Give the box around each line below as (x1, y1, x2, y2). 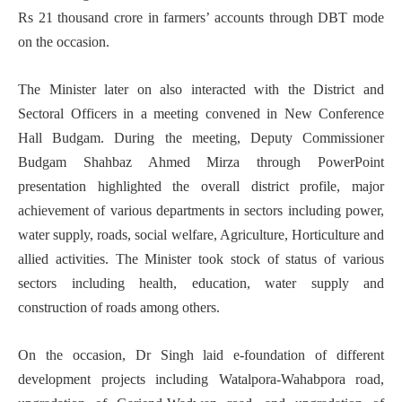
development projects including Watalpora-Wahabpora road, (18, 371, 384, 387)
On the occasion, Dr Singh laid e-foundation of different (18, 346, 384, 363)
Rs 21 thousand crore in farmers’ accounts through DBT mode (18, 9, 384, 25)
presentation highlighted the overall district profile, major (18, 178, 384, 194)
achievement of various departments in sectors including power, (18, 202, 384, 218)
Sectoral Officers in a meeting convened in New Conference (18, 105, 384, 121)
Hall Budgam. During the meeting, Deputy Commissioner (18, 129, 384, 145)
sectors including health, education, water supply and (18, 275, 384, 291)
